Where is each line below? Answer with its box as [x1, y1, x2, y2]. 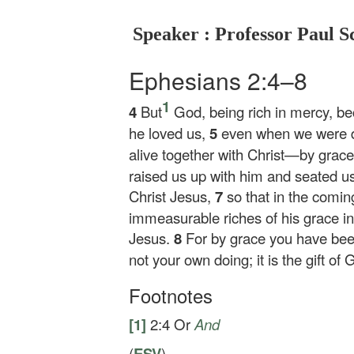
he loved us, [129, 122, 209, 143]
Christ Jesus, [129, 186, 215, 206]
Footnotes [129, 281, 213, 309]
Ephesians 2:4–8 [129, 63, 307, 97]
